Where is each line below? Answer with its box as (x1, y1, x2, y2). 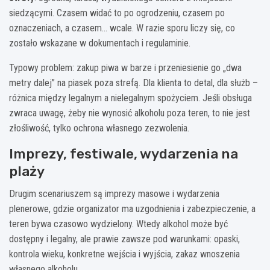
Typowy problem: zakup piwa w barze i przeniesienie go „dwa (9, 61, 242, 74)
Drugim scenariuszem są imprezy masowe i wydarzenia (9, 187, 219, 199)
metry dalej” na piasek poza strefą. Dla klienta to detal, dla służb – (9, 77, 258, 89)
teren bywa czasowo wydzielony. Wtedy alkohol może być (9, 218, 228, 230)
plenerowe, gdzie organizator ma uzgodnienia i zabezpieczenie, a (9, 202, 256, 215)
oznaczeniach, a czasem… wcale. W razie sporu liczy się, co (9, 22, 235, 34)
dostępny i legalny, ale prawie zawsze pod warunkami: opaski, (9, 233, 240, 245)
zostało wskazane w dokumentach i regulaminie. (9, 37, 190, 49)
